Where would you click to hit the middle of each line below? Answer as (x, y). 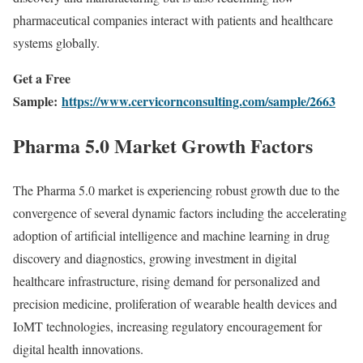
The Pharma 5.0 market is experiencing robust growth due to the (176, 190)
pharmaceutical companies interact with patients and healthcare (173, 20)
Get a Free (42, 79)
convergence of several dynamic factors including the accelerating (180, 213)
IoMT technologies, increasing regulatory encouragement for (167, 327)
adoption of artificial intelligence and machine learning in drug (171, 236)
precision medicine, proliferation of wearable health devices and (175, 304)
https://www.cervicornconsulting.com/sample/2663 (199, 101)
